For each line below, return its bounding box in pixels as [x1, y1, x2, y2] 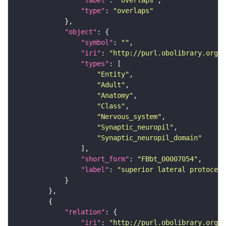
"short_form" [81, 155, 129, 163]
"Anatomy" [97, 91, 133, 100]
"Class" [97, 102, 125, 110]
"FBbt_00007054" [137, 155, 198, 163]
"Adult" [97, 81, 125, 89]
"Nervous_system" [97, 112, 161, 121]
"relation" [65, 208, 105, 216]
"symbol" [81, 38, 113, 47]
